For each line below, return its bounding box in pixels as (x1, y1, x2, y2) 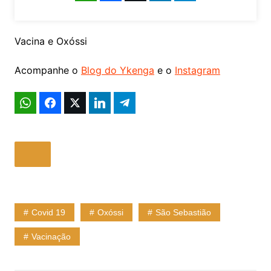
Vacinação (31, 231, 71, 241)
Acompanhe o (14, 64, 81, 76)
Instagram (174, 64, 220, 76)
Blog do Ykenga (80, 64, 154, 76)
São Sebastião (155, 207, 211, 217)
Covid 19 (31, 207, 65, 217)
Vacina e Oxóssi (14, 34, 87, 47)
